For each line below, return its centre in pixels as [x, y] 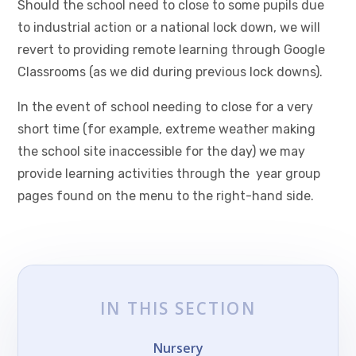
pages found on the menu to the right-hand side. [166, 195]
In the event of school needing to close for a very [166, 106]
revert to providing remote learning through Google [172, 49]
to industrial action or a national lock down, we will [169, 27]
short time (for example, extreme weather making [167, 129]
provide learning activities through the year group [169, 173]
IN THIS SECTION [178, 309]
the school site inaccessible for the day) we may [162, 151]
